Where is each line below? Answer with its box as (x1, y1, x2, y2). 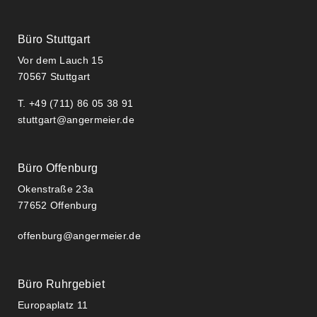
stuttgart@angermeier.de (18, 114, 134, 126)
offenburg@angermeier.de (18, 230, 141, 242)
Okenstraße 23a (18, 183, 94, 195)
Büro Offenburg (18, 162, 98, 175)
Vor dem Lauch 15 (18, 54, 103, 67)
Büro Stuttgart (18, 33, 91, 46)
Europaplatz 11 (18, 299, 88, 311)
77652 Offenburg (18, 200, 98, 212)
